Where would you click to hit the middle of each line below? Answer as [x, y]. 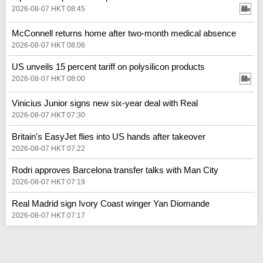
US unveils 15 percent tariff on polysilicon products [108, 66]
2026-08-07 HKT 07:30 [48, 115]
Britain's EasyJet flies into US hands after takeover [109, 136]
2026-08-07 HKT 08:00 [48, 78]
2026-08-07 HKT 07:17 [48, 215]
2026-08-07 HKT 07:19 [48, 182]
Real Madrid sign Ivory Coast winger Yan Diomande [111, 203]
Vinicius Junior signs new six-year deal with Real [105, 103]
